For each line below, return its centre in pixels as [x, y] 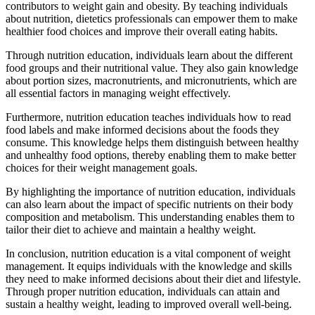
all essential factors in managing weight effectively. [118, 94]
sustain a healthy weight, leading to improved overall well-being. [149, 304]
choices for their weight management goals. [102, 168]
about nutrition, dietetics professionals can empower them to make [152, 19]
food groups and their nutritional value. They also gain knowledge [152, 68]
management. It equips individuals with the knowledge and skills [149, 266]
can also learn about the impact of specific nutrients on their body [149, 205]
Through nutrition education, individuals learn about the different [149, 56]
